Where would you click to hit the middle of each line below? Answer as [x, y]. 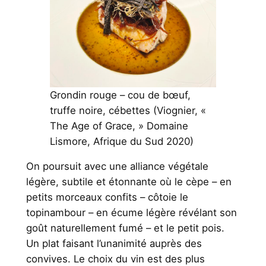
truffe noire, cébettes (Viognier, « [128, 110]
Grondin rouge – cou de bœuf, [120, 95]
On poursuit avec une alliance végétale [117, 166]
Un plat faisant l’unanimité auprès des [114, 243]
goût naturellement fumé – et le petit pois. [125, 228]
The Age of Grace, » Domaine [119, 126]
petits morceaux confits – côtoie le [107, 197]
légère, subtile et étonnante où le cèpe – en [129, 181]
